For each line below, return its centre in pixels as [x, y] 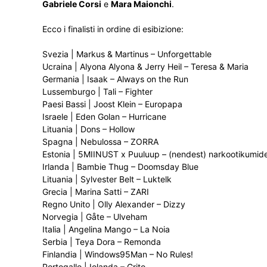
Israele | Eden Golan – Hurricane [104, 117]
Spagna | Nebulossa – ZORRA [100, 142]
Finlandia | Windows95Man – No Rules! [118, 254]
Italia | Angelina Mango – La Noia [106, 229]
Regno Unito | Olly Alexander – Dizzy [114, 204]
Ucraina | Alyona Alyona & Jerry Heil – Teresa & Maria [145, 66]
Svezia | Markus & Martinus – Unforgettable [127, 54]
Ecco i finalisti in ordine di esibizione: [113, 29]
